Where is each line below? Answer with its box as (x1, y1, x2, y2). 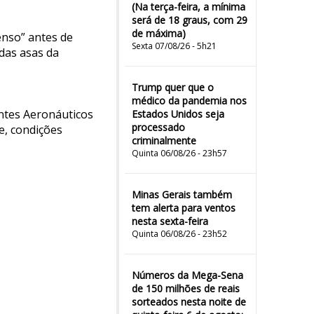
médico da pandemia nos (132, 94, 247, 107)
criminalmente (132, 134, 196, 147)
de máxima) (132, 27, 186, 40)
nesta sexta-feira (132, 214, 208, 228)
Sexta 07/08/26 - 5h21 (132, 40, 217, 52)
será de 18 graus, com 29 (132, 13, 247, 27)
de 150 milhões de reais (132, 282, 240, 295)
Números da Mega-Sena (132, 268, 243, 282)
